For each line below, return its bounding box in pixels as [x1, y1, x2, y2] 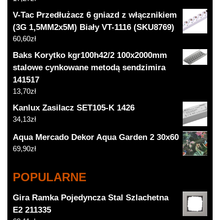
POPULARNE [13, 170, 87, 184]
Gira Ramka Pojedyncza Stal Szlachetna [13, 192, 169, 202]
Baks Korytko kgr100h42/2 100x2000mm [13, 50, 167, 60]
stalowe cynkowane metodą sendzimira [13, 62, 166, 72]
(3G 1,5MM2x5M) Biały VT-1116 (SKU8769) [13, 22, 175, 32]
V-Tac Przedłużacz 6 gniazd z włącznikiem [13, 10, 177, 20]
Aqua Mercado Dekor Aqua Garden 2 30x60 [13, 132, 179, 142]
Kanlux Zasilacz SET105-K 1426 [13, 103, 135, 112]
